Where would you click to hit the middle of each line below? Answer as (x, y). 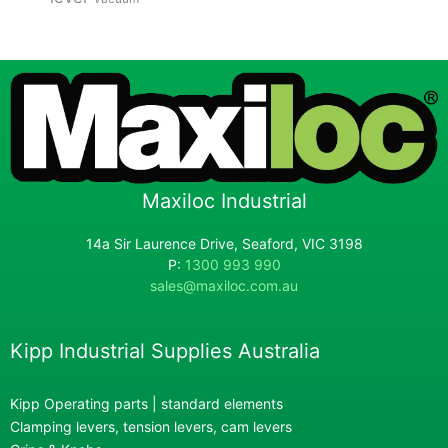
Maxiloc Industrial (224, 201)
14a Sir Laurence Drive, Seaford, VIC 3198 (224, 244)
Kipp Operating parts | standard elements (146, 404)
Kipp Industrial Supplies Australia (165, 351)
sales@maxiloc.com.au (224, 286)
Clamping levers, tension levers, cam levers (151, 427)
